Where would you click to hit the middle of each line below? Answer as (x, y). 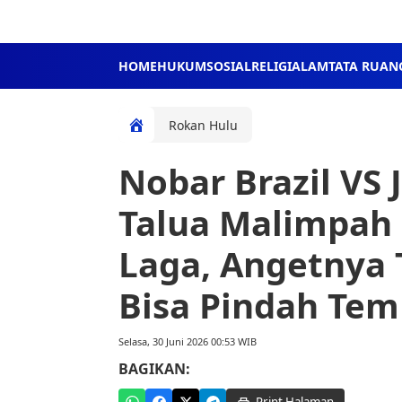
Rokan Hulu (203, 125)
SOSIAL (229, 66)
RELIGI (271, 66)
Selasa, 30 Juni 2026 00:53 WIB (188, 341)
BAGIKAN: (154, 369)
